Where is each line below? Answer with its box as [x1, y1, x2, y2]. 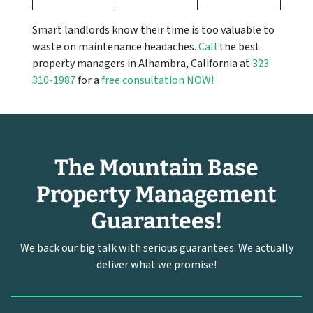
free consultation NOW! [101, 73, 214, 89]
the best [217, 39, 260, 55]
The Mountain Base [54, 154, 259, 182]
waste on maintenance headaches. [32, 39, 198, 55]
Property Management [36, 181, 277, 208]
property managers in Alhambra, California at [32, 56, 252, 72]
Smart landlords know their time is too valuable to [32, 22, 275, 38]
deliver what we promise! [96, 257, 217, 273]
